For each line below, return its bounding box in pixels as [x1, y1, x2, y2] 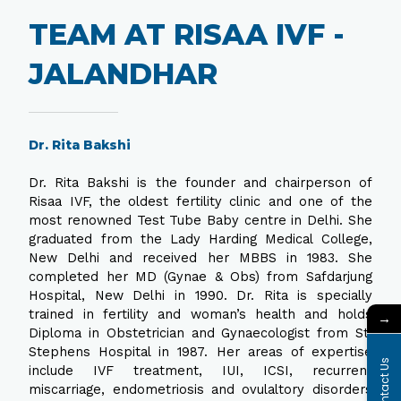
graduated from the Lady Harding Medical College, [29, 231, 372, 248]
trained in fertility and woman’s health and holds [29, 306, 372, 323]
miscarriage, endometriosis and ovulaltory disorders [29, 381, 372, 398]
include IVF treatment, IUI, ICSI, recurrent [29, 363, 372, 380]
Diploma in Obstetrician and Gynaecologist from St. [29, 325, 372, 342]
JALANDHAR [29, 56, 218, 92]
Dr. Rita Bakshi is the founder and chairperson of [29, 175, 372, 192]
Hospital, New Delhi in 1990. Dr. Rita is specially [29, 287, 372, 304]
